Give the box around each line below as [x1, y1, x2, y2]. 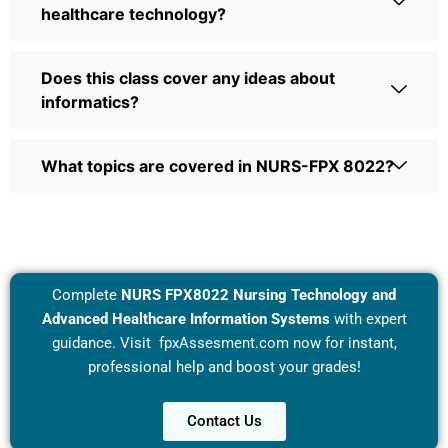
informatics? [41, 91, 139, 112]
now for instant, [288, 333, 397, 352]
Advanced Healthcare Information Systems [41, 309, 330, 328]
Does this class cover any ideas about [41, 67, 335, 88]
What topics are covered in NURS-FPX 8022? [41, 155, 394, 176]
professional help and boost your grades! [87, 357, 361, 376]
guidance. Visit [51, 333, 155, 352]
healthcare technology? [41, 3, 226, 24]
